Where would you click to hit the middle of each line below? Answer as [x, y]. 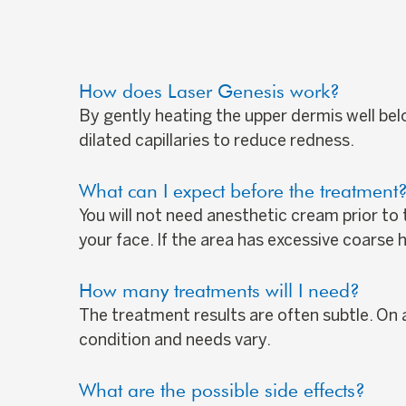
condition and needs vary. [175, 342]
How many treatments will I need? [219, 291]
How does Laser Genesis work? [209, 92]
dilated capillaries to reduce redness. [217, 142]
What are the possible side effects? [222, 391]
